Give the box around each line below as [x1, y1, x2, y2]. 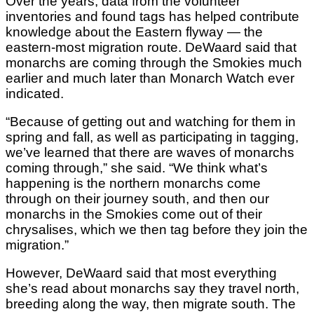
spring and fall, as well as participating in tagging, [6, 129, 299, 144]
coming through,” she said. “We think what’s [6, 160, 268, 175]
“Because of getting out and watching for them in [6, 114, 296, 129]
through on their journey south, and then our [6, 191, 269, 206]
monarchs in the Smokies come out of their [6, 206, 262, 221]
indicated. [6, 86, 64, 101]
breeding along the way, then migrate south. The [6, 296, 296, 311]
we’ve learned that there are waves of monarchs [6, 144, 294, 160]
